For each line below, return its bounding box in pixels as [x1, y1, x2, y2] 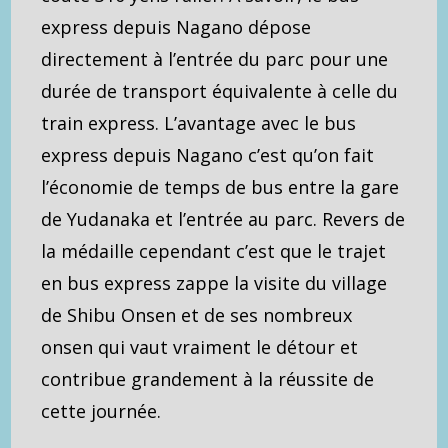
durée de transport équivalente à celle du [41, 79, 399, 104]
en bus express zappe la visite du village [41, 271, 388, 296]
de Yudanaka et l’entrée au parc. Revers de [41, 207, 406, 232]
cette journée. [41, 399, 162, 424]
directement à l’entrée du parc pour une [41, 47, 389, 72]
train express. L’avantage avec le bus [41, 111, 357, 136]
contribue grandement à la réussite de [41, 367, 375, 392]
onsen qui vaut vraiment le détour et [41, 335, 359, 360]
